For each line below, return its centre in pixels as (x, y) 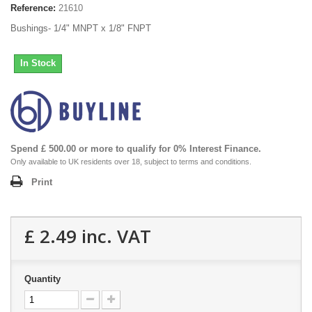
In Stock (38, 63)
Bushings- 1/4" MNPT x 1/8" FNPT (81, 28)
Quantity (42, 279)
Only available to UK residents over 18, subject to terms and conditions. (131, 161)
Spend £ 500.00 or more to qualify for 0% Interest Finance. (136, 148)
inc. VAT (114, 236)
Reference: (33, 8)
